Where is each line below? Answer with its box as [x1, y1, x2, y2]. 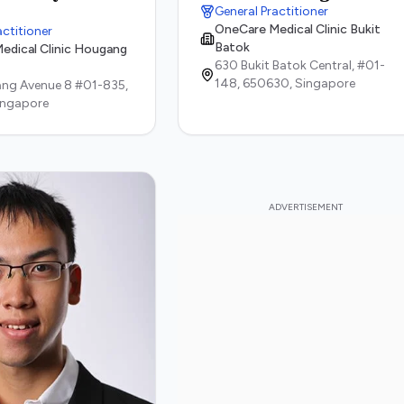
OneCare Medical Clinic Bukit [215, 22, 381, 37]
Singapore [295, 76, 356, 91]
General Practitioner [215, 4, 329, 19]
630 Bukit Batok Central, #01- [215, 58, 386, 73]
